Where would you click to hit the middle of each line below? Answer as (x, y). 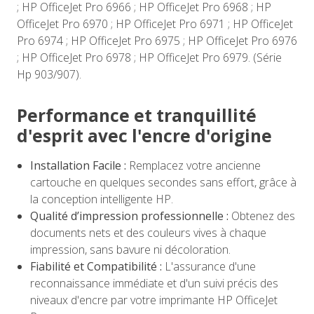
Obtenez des (262, 216)
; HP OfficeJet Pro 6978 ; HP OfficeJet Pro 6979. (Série (149, 58)
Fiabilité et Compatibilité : (96, 267)
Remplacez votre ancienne (194, 166)
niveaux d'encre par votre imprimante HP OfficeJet (154, 300)
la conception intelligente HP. (102, 199)
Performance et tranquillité (137, 116)
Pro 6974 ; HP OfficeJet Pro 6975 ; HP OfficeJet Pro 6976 (157, 41)
